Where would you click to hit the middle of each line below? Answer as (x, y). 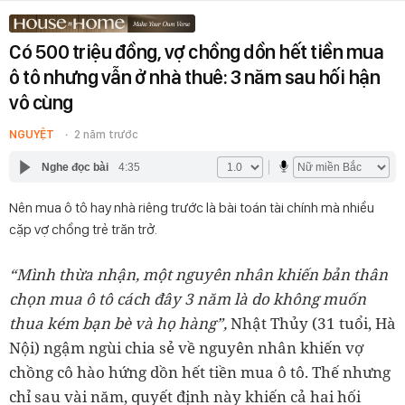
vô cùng (41, 102)
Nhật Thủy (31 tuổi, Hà (313, 323)
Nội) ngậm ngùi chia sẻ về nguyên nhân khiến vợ (186, 348)
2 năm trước (106, 134)
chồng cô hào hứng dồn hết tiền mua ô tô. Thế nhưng (200, 372)
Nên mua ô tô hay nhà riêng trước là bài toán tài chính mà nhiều (192, 207)
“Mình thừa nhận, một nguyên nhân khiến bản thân (198, 274)
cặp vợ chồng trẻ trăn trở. (83, 229)
